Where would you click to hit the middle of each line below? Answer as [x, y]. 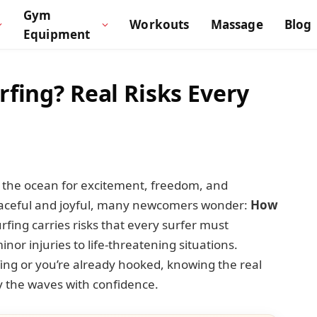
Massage [237, 25]
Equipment [57, 34]
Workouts [160, 25]
